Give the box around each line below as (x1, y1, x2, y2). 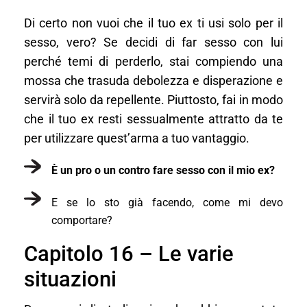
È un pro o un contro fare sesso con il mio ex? (51, 163, 275, 177)
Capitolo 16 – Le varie (24, 241, 234, 267)
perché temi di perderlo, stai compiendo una (24, 54, 283, 69)
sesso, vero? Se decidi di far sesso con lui (24, 35, 283, 49)
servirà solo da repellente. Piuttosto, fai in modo (24, 93, 283, 107)
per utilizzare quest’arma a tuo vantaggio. (24, 131, 249, 145)
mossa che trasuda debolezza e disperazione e (24, 73, 283, 88)
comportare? (51, 213, 112, 227)
